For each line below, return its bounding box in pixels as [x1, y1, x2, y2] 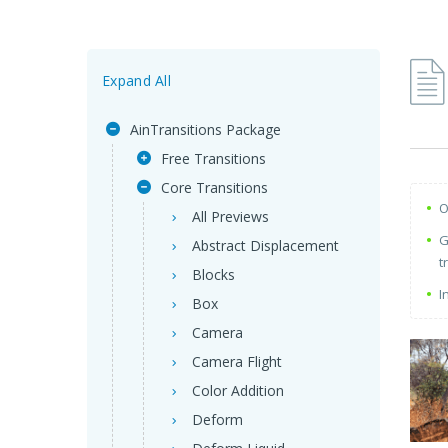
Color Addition [192, 381, 284, 400]
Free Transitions [161, 149, 266, 168]
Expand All [102, 71, 171, 90]
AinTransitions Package [130, 120, 281, 139]
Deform [192, 410, 243, 429]
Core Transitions [161, 178, 268, 197]
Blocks [192, 265, 235, 284]
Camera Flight [192, 352, 282, 371]
